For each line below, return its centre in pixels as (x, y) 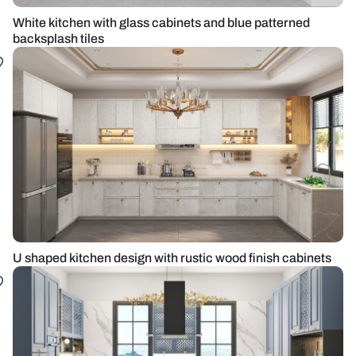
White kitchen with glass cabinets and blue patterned (161, 23)
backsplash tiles (58, 39)
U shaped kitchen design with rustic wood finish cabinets (172, 258)
